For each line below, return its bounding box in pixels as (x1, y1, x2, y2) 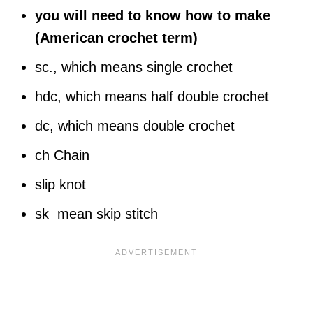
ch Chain (35, 147, 89, 163)
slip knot (35, 176, 86, 192)
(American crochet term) (35, 29, 198, 45)
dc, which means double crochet (35, 117, 235, 133)
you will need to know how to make (35, 7, 270, 23)
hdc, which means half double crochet (35, 88, 269, 104)
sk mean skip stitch (35, 205, 158, 221)
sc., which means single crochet (35, 59, 233, 75)
